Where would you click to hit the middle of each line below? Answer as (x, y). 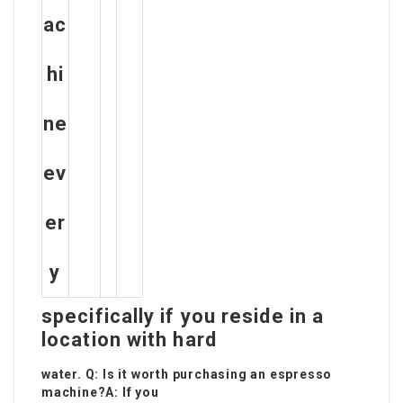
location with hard (129, 340)
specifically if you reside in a (183, 317)
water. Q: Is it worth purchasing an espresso (187, 375)
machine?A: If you (100, 393)
